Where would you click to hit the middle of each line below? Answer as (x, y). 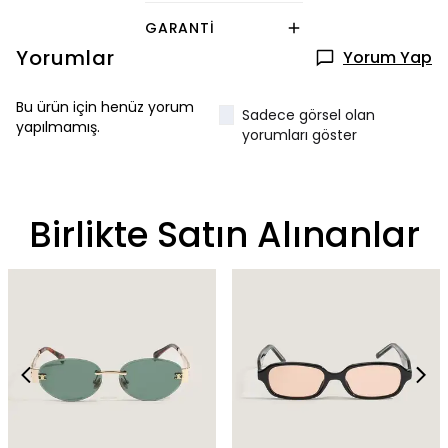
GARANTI (180, 27)
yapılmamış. (58, 127)
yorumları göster (300, 135)
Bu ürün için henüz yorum (105, 107)
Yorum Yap (387, 58)
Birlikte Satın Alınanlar (224, 235)
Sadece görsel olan (309, 115)
